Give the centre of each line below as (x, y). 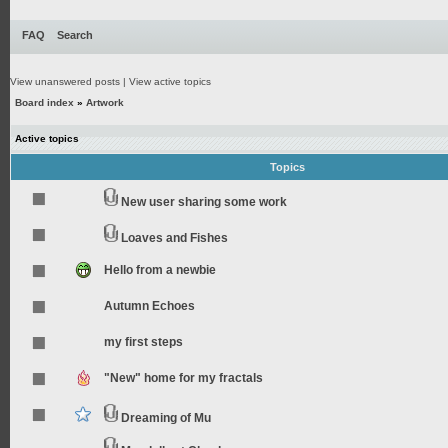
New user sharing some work (204, 202)
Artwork (105, 102)
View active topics (170, 81)
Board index (44, 102)
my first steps (143, 342)
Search (75, 35)
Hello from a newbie (160, 270)
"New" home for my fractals (183, 378)
